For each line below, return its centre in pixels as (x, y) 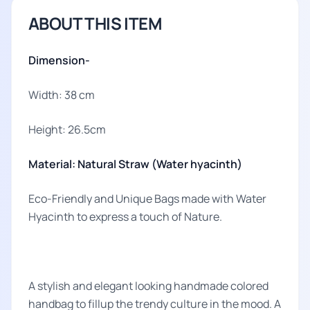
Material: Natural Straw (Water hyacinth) (135, 164)
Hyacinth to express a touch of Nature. (125, 217)
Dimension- (59, 60)
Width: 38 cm (62, 95)
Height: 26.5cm (67, 129)
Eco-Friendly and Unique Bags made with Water (147, 199)
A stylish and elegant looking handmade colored (148, 286)
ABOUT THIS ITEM (95, 23)
